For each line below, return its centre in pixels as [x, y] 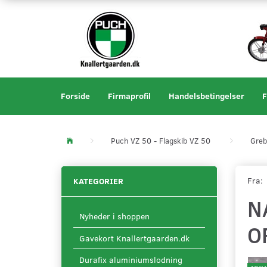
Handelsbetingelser [207, 96]
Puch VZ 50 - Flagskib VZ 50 [161, 141]
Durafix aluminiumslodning [131, 260]
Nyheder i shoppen [114, 216]
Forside [75, 96]
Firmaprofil [129, 96]
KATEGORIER [98, 181]
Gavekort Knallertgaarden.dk [134, 238]
